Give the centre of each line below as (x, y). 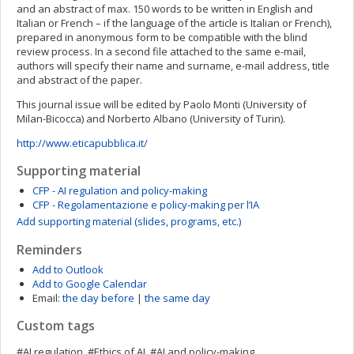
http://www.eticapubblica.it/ (82, 143)
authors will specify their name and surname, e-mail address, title (173, 66)
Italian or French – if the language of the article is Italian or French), (174, 23)
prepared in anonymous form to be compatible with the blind (162, 37)
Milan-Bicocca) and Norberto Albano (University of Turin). (151, 119)
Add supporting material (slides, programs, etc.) (129, 221)
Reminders (49, 250)
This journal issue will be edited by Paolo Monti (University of (162, 104)
